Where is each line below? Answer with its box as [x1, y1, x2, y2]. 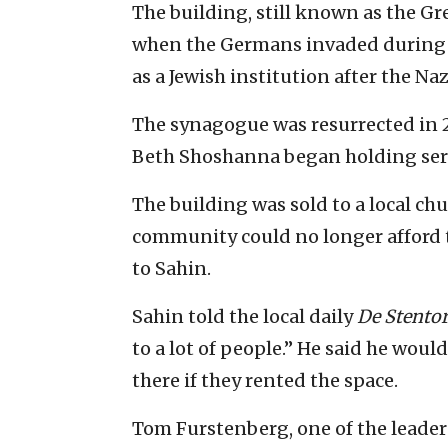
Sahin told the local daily [132, 304, 357, 328]
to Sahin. [132, 256, 211, 280]
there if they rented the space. [132, 368, 398, 392]
